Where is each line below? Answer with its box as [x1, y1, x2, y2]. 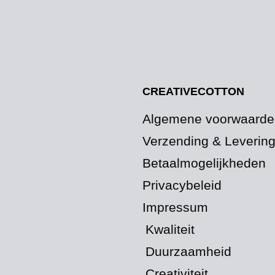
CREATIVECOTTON [142, 85, 244, 98]
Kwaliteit [145, 222, 195, 237]
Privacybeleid [142, 178, 222, 193]
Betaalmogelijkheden [142, 156, 266, 171]
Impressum [142, 200, 208, 215]
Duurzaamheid [145, 244, 231, 259]
